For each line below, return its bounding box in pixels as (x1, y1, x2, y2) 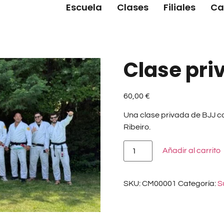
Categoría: (177, 179, 217, 187)
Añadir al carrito (162, 146, 220, 154)
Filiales (163, 1, 195, 13)
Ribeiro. (123, 123, 150, 131)
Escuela (65, 1, 102, 13)
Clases (116, 1, 148, 13)
